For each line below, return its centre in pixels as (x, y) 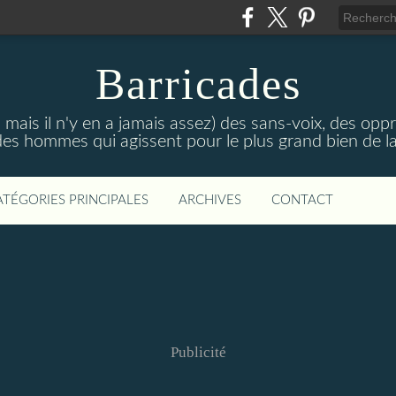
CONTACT (302, 200)
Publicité (198, 352)
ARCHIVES (210, 200)
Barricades (198, 84)
